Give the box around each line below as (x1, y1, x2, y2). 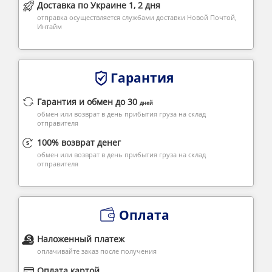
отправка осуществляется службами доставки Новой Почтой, (37, 13, 237, 22)
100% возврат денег (37, 137, 121, 148)
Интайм (37, 22, 62, 31)
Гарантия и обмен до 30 (37, 96, 140, 107)
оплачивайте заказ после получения (37, 246, 157, 256)
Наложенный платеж (37, 233, 124, 245)
